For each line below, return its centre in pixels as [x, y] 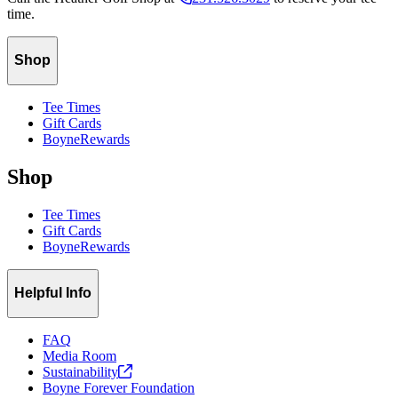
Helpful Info [53, 293]
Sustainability [80, 371]
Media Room [80, 355]
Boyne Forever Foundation [119, 387]
